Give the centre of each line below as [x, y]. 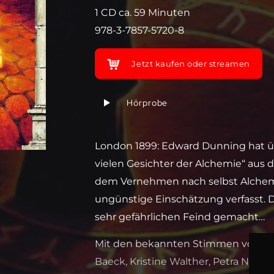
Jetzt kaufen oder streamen [191, 64]
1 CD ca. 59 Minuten [143, 13]
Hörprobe [147, 103]
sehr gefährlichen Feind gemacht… [180, 217]
